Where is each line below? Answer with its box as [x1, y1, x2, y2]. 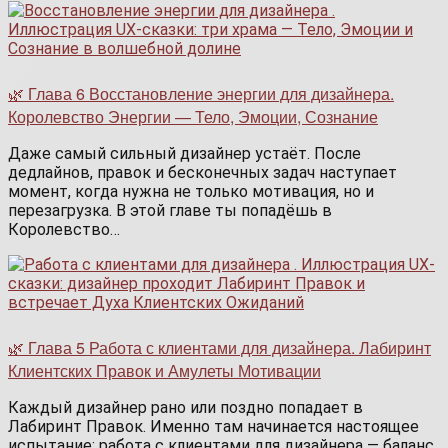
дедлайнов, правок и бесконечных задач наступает [8, 163, 397, 183]
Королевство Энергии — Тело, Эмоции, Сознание [8, 105, 378, 129]
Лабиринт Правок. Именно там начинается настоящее [8, 417, 419, 437]
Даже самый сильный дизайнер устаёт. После [8, 144, 361, 164]
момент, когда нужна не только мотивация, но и [8, 182, 374, 202]
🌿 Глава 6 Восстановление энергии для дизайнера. [8, 82, 394, 106]
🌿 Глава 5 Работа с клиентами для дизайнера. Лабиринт [8, 336, 431, 360]
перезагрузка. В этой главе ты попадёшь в [8, 201, 332, 221]
